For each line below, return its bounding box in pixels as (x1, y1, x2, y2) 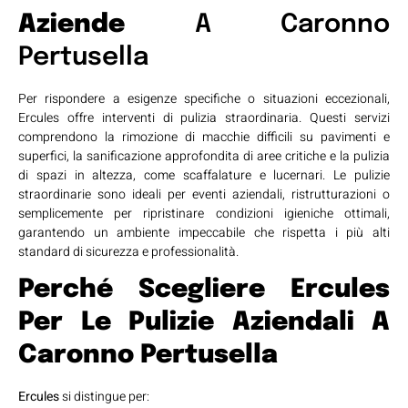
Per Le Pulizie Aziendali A (18, 310, 390, 337)
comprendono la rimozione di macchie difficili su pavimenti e (18, 127, 390, 147)
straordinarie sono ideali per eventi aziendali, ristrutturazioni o (18, 184, 390, 204)
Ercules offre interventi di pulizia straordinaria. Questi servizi (18, 107, 390, 127)
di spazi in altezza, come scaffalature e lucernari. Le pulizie (18, 165, 390, 185)
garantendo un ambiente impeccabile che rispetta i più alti (18, 222, 390, 242)
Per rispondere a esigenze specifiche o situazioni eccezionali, (18, 88, 390, 108)
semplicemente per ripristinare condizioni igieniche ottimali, (18, 203, 390, 223)
